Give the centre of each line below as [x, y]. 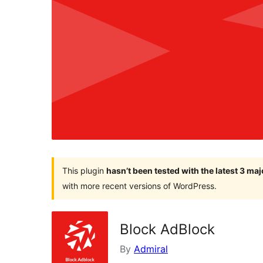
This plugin [84, 170]
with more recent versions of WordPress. [139, 186]
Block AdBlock [167, 229]
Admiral [151, 249]
